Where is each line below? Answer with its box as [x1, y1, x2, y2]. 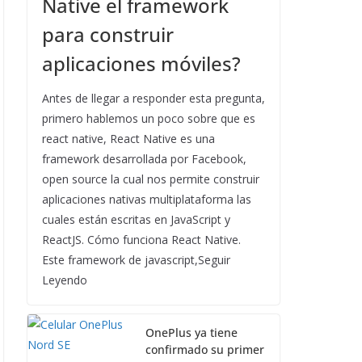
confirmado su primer [145, 342, 264, 357]
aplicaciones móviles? [42, 50, 241, 77]
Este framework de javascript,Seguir [42, 252, 230, 267]
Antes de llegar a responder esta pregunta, [42, 90, 265, 106]
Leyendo [42, 272, 87, 288]
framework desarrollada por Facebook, [42, 151, 246, 166]
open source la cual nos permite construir [42, 171, 259, 187]
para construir [42, 21, 174, 48]
